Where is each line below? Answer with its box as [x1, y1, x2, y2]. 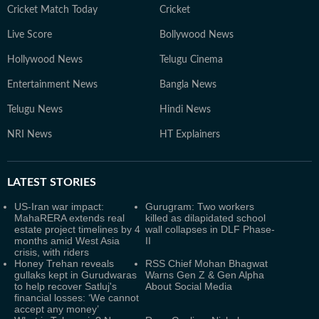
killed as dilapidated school [145, 212, 266, 224]
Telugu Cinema [159, 55, 223, 65]
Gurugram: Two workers [145, 201, 254, 212]
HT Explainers [159, 130, 220, 140]
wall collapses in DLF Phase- [145, 224, 275, 235]
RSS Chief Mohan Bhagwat [145, 258, 268, 269]
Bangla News [159, 80, 216, 90]
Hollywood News [7, 55, 83, 65]
